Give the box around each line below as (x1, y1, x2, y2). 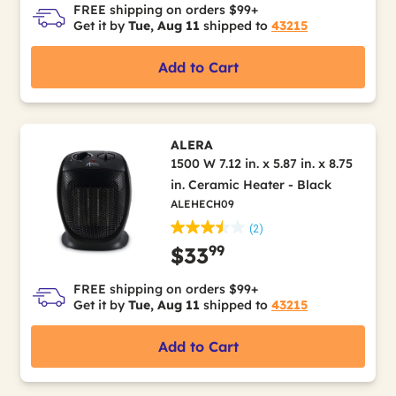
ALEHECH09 (170, 196, 234, 210)
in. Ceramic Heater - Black (170, 176, 331, 193)
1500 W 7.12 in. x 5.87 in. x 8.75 (170, 155, 353, 171)
